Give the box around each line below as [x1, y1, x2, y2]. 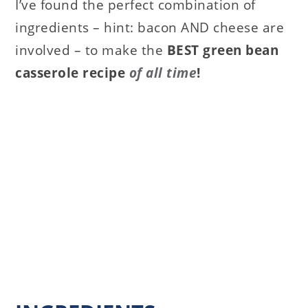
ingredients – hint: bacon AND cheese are [15, 18, 285, 36]
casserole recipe [15, 63, 129, 82]
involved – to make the [15, 41, 167, 59]
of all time [129, 63, 197, 82]
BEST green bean [166, 41, 279, 59]
